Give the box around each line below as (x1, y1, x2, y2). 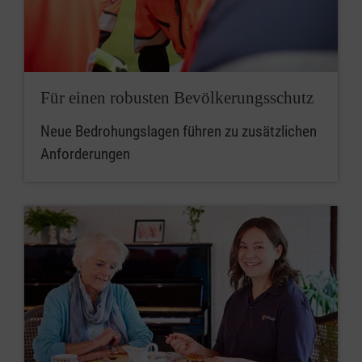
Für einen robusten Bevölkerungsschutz (40, 87, 314, 107)
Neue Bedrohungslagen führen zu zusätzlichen (40, 121, 317, 141)
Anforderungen (40, 144, 130, 163)
